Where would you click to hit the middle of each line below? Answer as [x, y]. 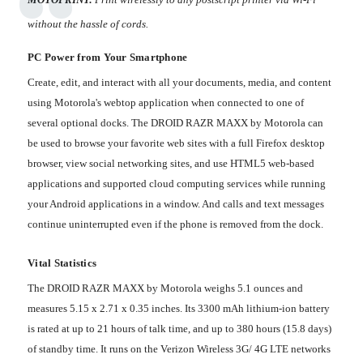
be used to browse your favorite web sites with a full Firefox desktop [176, 143]
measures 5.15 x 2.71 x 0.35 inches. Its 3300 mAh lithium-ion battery [179, 309]
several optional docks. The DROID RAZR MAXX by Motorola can [175, 122]
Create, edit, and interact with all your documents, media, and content [179, 82]
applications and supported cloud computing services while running [177, 183]
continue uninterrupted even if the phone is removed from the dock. [175, 224]
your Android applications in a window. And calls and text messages [176, 203]
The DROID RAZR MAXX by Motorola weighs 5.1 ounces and [165, 288]
